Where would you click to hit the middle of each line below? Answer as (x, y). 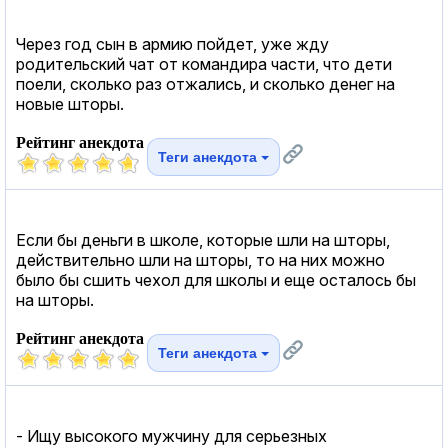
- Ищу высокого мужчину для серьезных (171, 435)
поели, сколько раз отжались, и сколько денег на (205, 83)
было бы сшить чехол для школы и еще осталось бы (216, 279)
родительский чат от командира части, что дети (204, 63)
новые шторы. (70, 103)
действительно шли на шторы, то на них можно (200, 259)
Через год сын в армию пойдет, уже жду (172, 43)
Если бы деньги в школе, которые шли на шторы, (203, 239)
